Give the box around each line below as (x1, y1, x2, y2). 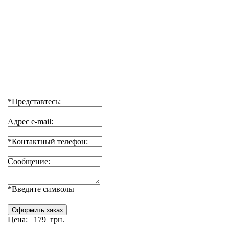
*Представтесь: (8, 97, 61, 106)
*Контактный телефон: (8, 137, 88, 146)
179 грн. (32, 215, 64, 224)
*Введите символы (8, 185, 74, 193)
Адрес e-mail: (8, 117, 53, 126)
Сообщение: (8, 157, 50, 166)
